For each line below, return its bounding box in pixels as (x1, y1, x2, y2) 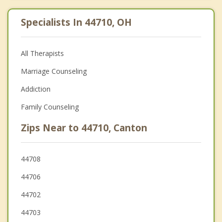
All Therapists (21, 49, 64, 58)
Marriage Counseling (21, 66, 87, 76)
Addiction (21, 84, 51, 94)
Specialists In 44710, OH (21, 16, 132, 29)
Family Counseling (21, 102, 79, 112)
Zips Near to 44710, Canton (21, 121, 147, 135)
